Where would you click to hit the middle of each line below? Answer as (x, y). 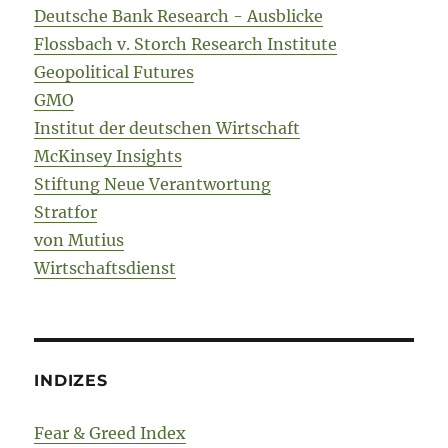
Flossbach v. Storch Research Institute (186, 43)
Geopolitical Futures (114, 71)
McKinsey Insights (108, 155)
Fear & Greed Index (110, 432)
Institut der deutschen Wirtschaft (167, 127)
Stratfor (66, 211)
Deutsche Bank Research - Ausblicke (179, 15)
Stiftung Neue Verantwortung (153, 183)
